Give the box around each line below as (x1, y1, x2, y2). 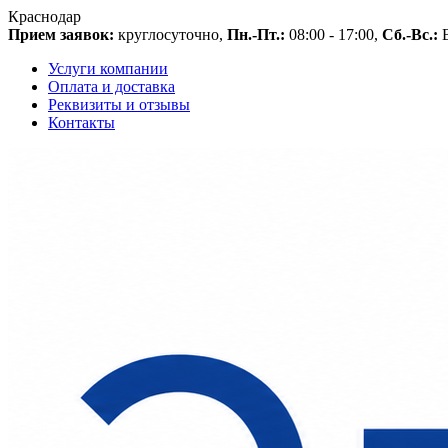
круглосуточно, (114, 26, 227, 43)
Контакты (48, 114, 115, 131)
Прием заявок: (8, 26, 114, 43)
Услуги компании (48, 60, 168, 77)
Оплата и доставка (48, 78, 175, 95)
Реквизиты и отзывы (48, 96, 190, 113)
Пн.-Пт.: (227, 26, 285, 43)
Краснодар (8, 8, 81, 25)
